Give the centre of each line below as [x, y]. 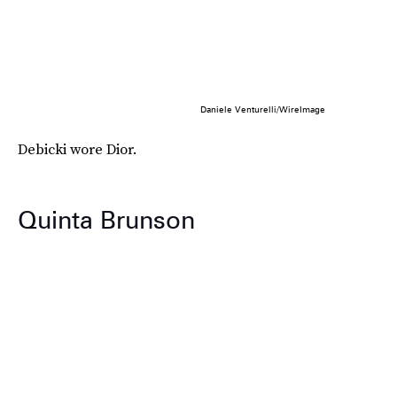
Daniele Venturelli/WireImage [262, 109]
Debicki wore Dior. [77, 149]
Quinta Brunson [106, 220]
